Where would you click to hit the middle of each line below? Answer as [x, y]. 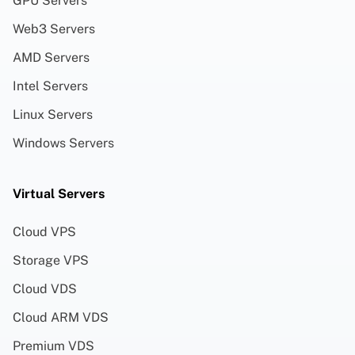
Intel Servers [50, 86]
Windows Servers [63, 143]
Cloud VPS [44, 231]
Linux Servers [53, 114]
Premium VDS [53, 345]
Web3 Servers [54, 29]
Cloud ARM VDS [61, 317]
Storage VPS [51, 260]
